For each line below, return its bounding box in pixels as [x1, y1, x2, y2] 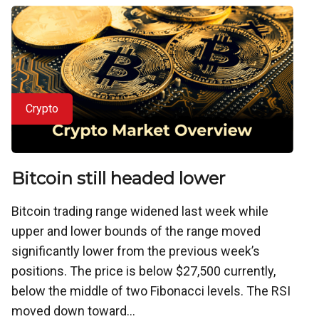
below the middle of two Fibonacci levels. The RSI [11, 283, 291, 298]
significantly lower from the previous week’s [11, 243, 260, 258]
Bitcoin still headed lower [11, 167, 225, 189]
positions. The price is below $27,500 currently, [11, 263, 276, 278]
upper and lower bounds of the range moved [11, 223, 261, 239]
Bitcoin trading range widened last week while [11, 203, 268, 219]
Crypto [26, 101, 58, 115]
